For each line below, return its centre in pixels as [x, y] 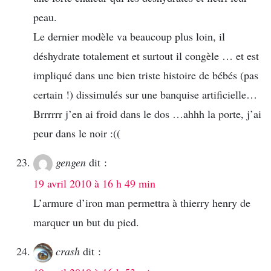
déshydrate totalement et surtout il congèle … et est [146, 56]
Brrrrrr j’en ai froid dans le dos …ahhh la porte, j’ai [147, 114]
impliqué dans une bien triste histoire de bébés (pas [146, 75]
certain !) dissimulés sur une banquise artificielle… [145, 95]
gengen [71, 162]
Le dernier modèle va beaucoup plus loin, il [129, 37]
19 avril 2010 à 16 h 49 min [94, 184]
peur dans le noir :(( [77, 133]
